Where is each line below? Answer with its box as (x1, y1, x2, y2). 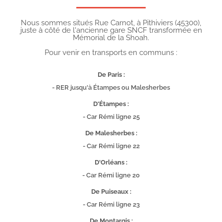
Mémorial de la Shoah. (73, 33, 149, 42)
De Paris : (97, 70, 125, 78)
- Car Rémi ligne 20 (82, 171, 140, 179)
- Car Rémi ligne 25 (82, 112, 140, 120)
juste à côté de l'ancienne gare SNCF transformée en (20, 25, 202, 35)
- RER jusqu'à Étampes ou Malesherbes (52, 83, 170, 91)
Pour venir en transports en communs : (45, 48, 177, 57)
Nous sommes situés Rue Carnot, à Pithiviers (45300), (21, 18, 201, 27)
